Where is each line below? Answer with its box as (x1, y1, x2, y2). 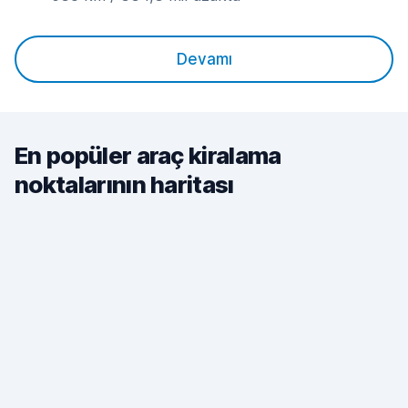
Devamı (176, 50, 232, 68)
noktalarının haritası (15, 170, 234, 199)
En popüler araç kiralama (15, 141, 281, 169)
